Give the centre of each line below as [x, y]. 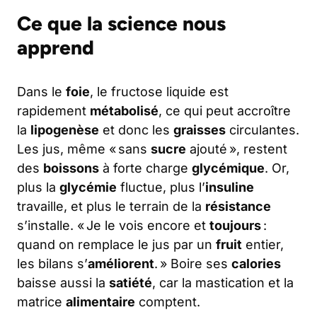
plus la [38, 188]
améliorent [121, 264]
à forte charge [145, 168]
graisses [200, 130]
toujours [235, 226]
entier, [263, 245]
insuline [230, 188]
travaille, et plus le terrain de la [111, 207]
